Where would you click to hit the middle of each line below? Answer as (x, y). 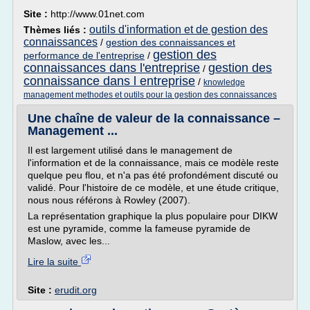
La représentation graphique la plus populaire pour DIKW (153, 216)
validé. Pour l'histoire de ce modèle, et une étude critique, (153, 188)
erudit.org (76, 290)
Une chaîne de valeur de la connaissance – (154, 118)
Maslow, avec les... (69, 241)
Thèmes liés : (56, 30)
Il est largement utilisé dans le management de (130, 150)
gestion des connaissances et (171, 42)
